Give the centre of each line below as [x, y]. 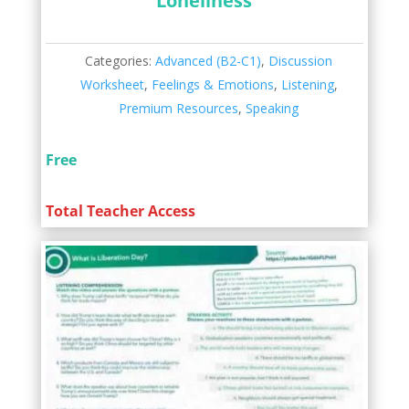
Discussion [301, 60]
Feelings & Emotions [212, 84]
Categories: [121, 60]
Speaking [273, 108]
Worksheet [112, 84]
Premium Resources [179, 108]
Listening [307, 84]
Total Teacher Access [120, 210]
